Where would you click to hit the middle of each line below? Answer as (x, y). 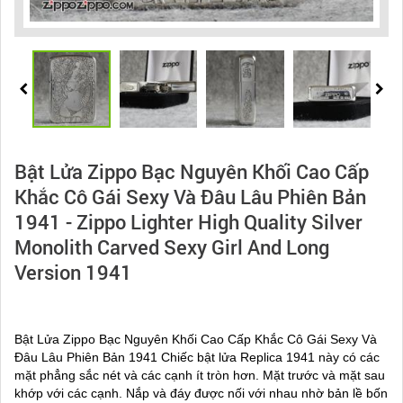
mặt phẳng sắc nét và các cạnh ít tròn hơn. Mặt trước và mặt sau (200, 376)
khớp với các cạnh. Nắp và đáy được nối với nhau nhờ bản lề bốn (201, 394)
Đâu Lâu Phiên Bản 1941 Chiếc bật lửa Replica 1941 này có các (197, 358)
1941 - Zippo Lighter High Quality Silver (188, 222)
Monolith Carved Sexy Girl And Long (172, 247)
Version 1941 (73, 273)
